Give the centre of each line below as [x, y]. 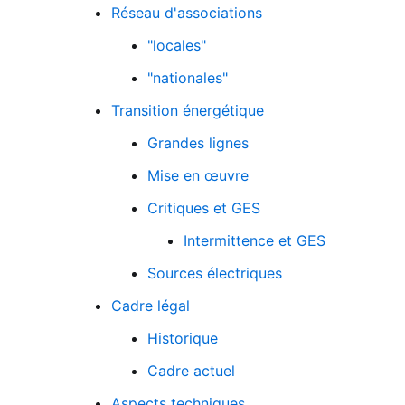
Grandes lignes [198, 143]
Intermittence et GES [254, 240]
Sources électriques [215, 273]
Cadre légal [151, 306]
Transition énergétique [188, 110]
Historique [183, 338]
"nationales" [188, 78]
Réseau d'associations [187, 13]
